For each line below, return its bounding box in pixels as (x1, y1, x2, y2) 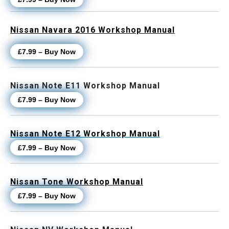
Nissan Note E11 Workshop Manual (10, 81, 160, 91)
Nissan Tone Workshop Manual (10, 177, 143, 187)
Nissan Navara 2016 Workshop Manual (10, 25, 175, 35)
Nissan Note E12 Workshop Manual (10, 129, 160, 139)
